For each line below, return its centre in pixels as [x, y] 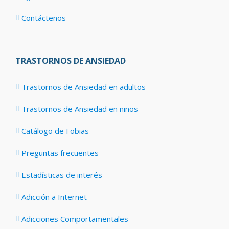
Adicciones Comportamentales [75, 219]
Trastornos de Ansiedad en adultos [84, 87]
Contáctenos [44, 18]
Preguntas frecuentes [60, 153]
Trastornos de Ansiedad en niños [80, 109]
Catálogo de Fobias [55, 131]
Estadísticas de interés [62, 175]
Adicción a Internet [54, 197]
